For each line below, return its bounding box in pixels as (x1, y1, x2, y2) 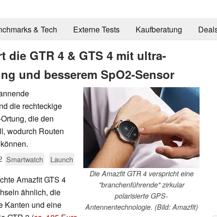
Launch (50, 154, 73, 164)
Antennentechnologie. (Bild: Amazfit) (85, 201, 198, 212)
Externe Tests (73, 24, 120, 35)
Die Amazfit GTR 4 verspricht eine (89, 168, 194, 178)
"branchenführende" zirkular (98, 179, 185, 189)
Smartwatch (6, 154, 43, 164)
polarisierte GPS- (115, 190, 168, 201)
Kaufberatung (135, 24, 182, 35)
